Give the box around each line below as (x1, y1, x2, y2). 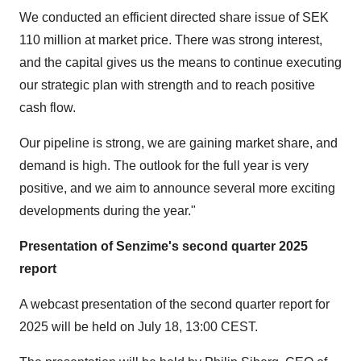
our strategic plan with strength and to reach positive (19, 78, 315, 92)
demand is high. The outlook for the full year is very (19, 159, 309, 172)
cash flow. (19, 101, 76, 114)
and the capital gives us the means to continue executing (19, 56, 342, 69)
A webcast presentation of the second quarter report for (19, 297, 330, 311)
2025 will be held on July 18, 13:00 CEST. (19, 320, 258, 334)
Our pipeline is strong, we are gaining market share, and (19, 136, 338, 150)
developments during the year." (19, 204, 196, 218)
